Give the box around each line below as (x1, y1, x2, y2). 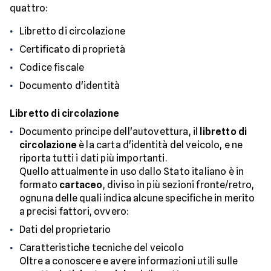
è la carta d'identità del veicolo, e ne (76, 139, 243, 151)
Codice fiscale (19, 62, 85, 74)
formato (19, 179, 60, 191)
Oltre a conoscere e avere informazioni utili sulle (19, 255, 238, 267)
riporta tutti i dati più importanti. (19, 152, 167, 165)
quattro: (10, 2, 48, 15)
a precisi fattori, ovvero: (19, 206, 129, 218)
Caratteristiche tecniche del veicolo (19, 242, 184, 254)
